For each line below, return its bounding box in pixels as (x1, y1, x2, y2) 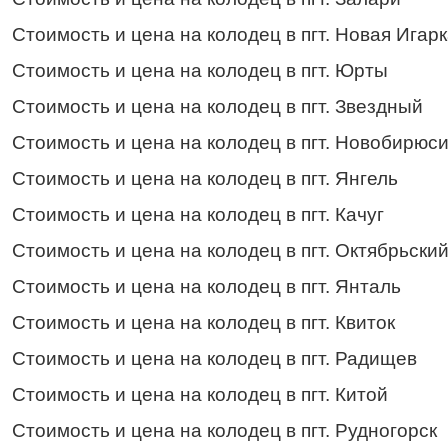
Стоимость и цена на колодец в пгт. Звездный (12, 95, 423, 117)
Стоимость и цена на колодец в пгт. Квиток (12, 311, 395, 333)
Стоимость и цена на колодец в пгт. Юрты (12, 59, 388, 81)
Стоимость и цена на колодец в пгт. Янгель (12, 167, 398, 189)
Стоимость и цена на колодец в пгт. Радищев (12, 347, 417, 369)
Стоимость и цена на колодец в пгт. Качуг (12, 203, 384, 225)
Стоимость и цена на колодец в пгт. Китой (12, 383, 388, 405)
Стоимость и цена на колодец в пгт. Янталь (12, 275, 401, 297)
